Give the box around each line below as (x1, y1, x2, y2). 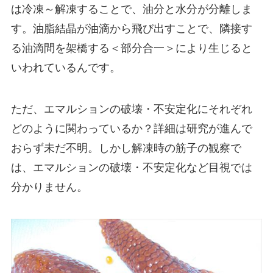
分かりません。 (10, 180, 88, 193)
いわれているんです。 (10, 62, 121, 74)
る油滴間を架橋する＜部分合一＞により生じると (10, 42, 252, 55)
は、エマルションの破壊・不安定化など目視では (10, 161, 252, 174)
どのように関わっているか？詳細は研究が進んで (10, 122, 252, 135)
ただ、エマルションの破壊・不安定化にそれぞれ (10, 102, 252, 115)
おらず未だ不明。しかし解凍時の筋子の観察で (10, 141, 241, 154)
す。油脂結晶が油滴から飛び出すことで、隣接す (10, 23, 252, 35)
